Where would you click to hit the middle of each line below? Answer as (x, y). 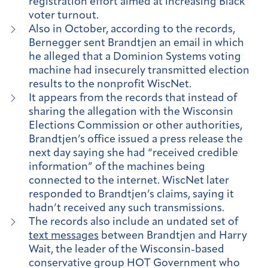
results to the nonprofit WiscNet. (111, 84)
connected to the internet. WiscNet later (129, 181)
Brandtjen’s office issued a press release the (136, 139)
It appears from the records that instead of (133, 98)
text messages (64, 236)
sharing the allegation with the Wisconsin (131, 112)
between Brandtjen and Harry (173, 236)
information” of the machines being (117, 167)
